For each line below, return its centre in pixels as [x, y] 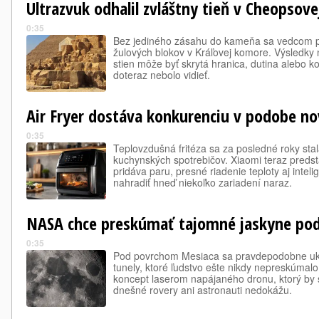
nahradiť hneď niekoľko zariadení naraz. [203, 182]
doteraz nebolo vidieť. [162, 75]
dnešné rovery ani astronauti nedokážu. [203, 290]
